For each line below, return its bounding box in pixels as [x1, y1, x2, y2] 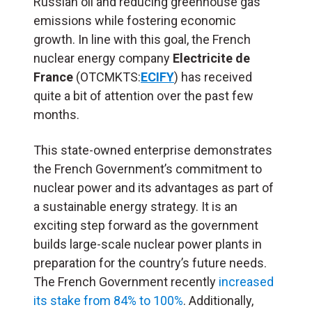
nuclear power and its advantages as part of [33, 180, 274, 195]
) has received [174, 69, 252, 84]
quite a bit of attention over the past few [33, 88, 253, 103]
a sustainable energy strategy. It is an [33, 198, 237, 214]
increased [219, 274, 274, 289]
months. [33, 107, 79, 122]
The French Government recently [33, 274, 219, 289]
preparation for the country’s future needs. [33, 255, 267, 270]
